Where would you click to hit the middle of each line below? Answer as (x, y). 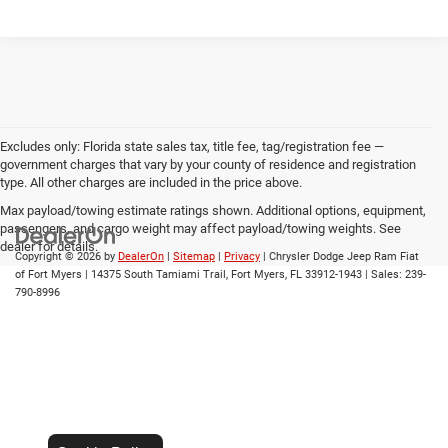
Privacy (242, 256)
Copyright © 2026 (59, 256)
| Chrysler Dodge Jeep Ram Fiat (339, 256)
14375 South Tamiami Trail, (158, 274)
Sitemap (194, 256)
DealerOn (141, 256)
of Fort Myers (48, 274)
